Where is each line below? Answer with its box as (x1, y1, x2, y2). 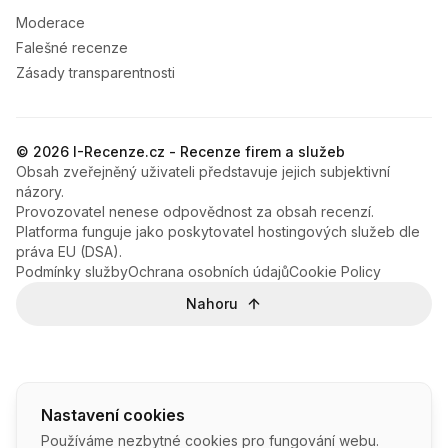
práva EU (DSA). (16, 243, 122, 260)
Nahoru (186, 295, 238, 312)
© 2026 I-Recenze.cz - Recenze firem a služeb (16, 143, 345, 160)
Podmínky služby (16, 263, 128, 280)
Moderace (16, 14, 85, 31)
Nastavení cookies (41, 405, 185, 425)
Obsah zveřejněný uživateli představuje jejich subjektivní (16, 163, 390, 180)
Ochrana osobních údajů (128, 263, 289, 280)
